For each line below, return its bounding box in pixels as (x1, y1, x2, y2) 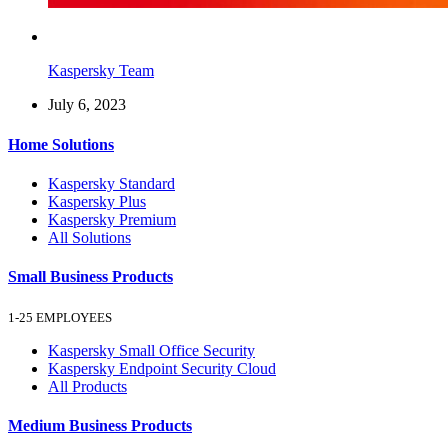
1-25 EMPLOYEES (8, 309, 112, 325)
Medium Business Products (8, 416, 192, 434)
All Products (48, 377, 127, 395)
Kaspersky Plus (48, 193, 146, 210)
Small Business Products (8, 268, 173, 286)
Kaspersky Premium (48, 211, 176, 228)
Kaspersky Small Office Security (48, 341, 255, 359)
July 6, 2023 (48, 96, 126, 114)
